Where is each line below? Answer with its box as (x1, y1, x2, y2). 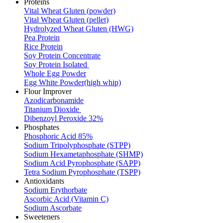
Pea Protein (24, 33, 60, 42)
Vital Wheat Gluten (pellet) (24, 15, 109, 24)
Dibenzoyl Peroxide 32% (24, 114, 103, 122)
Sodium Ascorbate (24, 204, 82, 212)
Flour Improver (24, 87, 72, 96)
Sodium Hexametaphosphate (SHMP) (24, 150, 143, 158)
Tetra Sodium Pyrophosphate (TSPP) (24, 168, 140, 176)
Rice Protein (24, 42, 63, 51)
